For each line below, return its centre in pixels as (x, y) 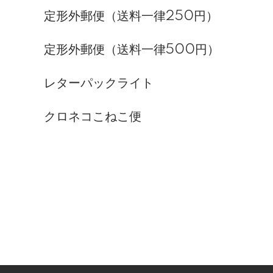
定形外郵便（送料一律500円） (132, 50)
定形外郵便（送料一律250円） (131, 16)
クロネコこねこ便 (93, 117)
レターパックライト (99, 83)
